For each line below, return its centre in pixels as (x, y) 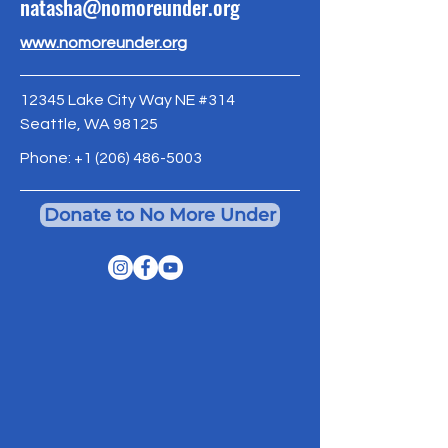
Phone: (47, 158)
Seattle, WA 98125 (89, 124)
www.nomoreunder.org (103, 43)
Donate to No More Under (160, 214)
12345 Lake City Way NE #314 (127, 100)
